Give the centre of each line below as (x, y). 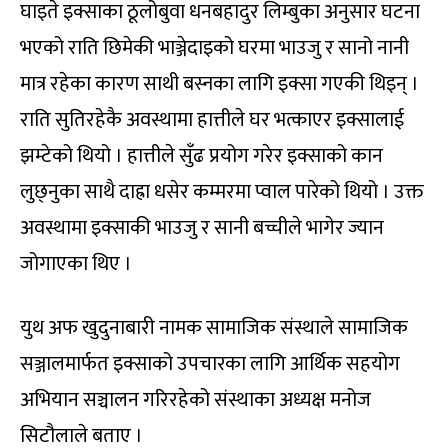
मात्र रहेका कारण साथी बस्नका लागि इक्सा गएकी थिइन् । (219, 84)
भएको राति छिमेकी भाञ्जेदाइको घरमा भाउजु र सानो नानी (214, 48)
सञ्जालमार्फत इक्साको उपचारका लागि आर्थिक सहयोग (210, 364)
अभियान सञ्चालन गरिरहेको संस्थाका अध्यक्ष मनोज (195, 400)
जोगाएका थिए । (76, 264)
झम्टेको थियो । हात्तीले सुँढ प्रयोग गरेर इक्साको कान (201, 156)
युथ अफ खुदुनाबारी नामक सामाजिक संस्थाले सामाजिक (214, 328)
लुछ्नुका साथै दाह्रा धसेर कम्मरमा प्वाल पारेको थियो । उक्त (222, 192)
